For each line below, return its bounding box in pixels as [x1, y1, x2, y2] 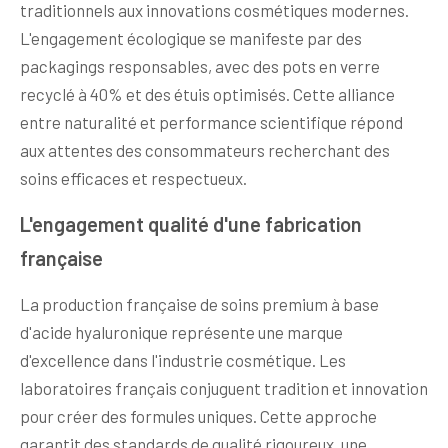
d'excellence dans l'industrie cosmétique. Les [20, 349, 346, 370]
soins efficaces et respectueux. [20, 167, 247, 188]
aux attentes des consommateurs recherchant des [20, 139, 390, 160]
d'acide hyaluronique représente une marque [20, 321, 343, 342]
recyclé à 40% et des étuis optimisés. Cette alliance [20, 83, 395, 104]
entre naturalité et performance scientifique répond [20, 111, 403, 132]
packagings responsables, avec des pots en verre [20, 55, 380, 76]
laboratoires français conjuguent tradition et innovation [20, 377, 428, 398]
